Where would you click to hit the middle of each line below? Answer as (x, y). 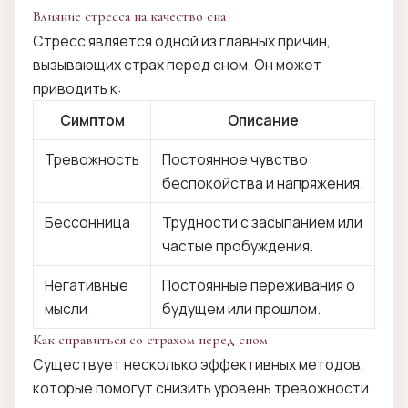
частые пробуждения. (237, 246)
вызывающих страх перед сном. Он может (177, 65)
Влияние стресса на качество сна (129, 17)
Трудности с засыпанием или (262, 223)
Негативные (86, 286)
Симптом (92, 121)
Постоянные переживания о (258, 286)
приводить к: (77, 89)
